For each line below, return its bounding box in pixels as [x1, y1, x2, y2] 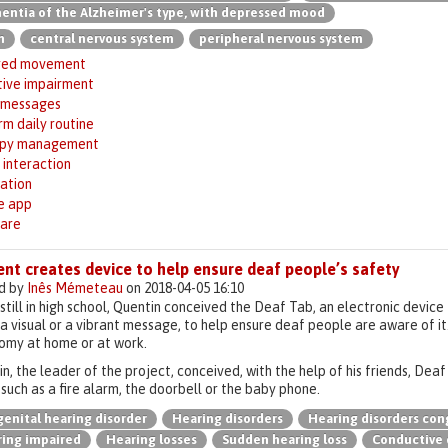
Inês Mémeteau [27, 280, 123, 296]
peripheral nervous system [199, 31, 363, 46]
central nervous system [30, 31, 174, 46]
